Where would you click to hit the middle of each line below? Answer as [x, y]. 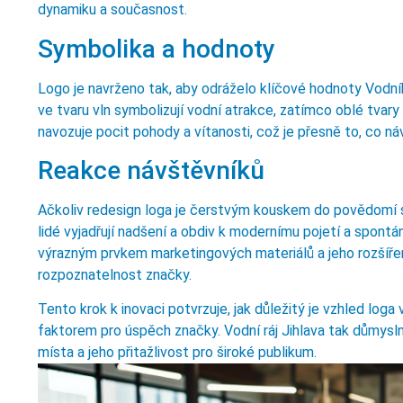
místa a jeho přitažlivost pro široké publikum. [177, 353]
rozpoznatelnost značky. [115, 274]
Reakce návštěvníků [151, 170]
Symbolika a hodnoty [157, 49]
